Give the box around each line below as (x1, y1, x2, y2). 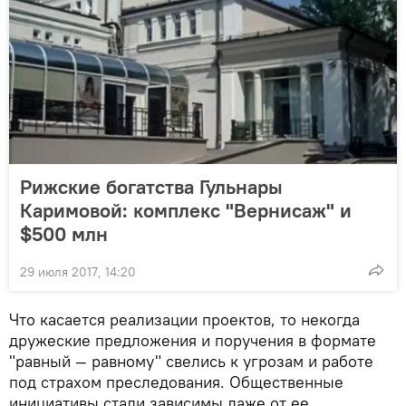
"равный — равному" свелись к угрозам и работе (9, 350, 373, 372)
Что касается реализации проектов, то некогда (9, 308, 360, 330)
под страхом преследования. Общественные (9, 371, 343, 392)
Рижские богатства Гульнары (20, 173, 283, 199)
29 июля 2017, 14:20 (20, 263, 136, 280)
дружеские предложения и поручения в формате (9, 329, 376, 351)
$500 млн (20, 220, 108, 246)
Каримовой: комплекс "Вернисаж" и (20, 197, 352, 223)
